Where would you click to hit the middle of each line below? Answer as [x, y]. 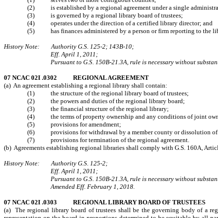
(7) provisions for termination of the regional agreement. [108, 140]
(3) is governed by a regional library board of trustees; [105, 15]
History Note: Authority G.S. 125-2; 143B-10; [69, 46]
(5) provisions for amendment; [74, 124]
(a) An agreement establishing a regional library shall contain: [86, 85]
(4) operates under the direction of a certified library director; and [120, 23]
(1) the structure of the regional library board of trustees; [108, 93]
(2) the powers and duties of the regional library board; [106, 101]
